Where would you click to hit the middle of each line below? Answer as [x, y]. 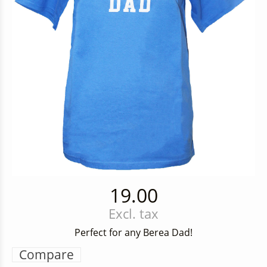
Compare [46, 255]
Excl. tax [133, 214]
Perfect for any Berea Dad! [133, 233]
